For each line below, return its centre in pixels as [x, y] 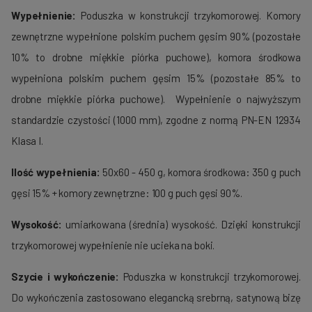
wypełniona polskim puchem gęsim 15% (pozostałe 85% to [156, 78]
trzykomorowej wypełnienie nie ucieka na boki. [114, 245]
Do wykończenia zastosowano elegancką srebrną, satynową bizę [156, 297]
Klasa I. [27, 140]
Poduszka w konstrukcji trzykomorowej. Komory [188, 15]
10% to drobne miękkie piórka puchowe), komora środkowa [156, 57]
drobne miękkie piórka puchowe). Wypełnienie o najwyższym [156, 99]
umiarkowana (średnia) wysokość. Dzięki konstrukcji [181, 224]
